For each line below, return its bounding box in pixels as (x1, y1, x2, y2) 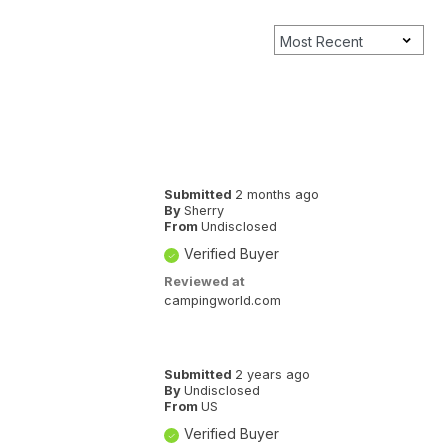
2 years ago (234, 366, 310, 382)
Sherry (183, 202, 224, 218)
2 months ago (234, 186, 319, 202)
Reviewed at (163, 273, 245, 289)
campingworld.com (163, 292, 281, 308)
